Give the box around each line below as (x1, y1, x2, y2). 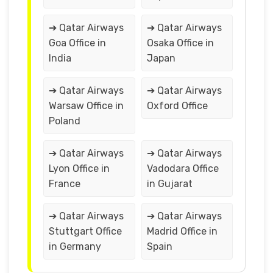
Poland (49, 115, 80, 127)
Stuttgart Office (49, 225, 122, 237)
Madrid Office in (146, 225, 218, 237)
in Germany (49, 240, 101, 252)
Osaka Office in (146, 37, 214, 49)
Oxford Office (146, 99, 208, 112)
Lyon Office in (49, 162, 110, 174)
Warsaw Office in (49, 99, 124, 112)
